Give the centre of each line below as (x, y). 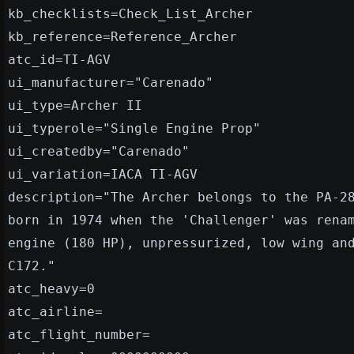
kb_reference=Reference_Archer (122, 36)
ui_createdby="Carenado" (99, 151)
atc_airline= (55, 311)
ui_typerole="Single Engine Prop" (134, 128)
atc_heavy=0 (51, 288)
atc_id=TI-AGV (59, 59)
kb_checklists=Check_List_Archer (130, 13)
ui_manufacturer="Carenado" (111, 82)
